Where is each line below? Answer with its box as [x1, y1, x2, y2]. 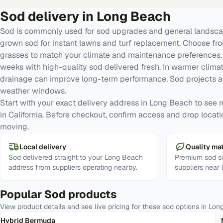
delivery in [25, 8, 97, 25]
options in [174, 202, 209, 211]
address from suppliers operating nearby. [8, 163, 137, 172]
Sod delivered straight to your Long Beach [8, 153, 143, 162]
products [66, 187, 117, 201]
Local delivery [19, 142, 66, 151]
